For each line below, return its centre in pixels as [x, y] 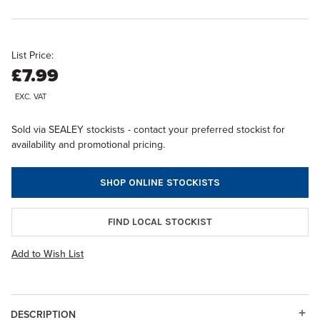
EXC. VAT [31, 96]
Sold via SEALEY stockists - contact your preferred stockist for [148, 130]
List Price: [32, 56]
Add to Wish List [47, 254]
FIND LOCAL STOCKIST [160, 221]
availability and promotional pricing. [88, 145]
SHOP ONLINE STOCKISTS [160, 182]
